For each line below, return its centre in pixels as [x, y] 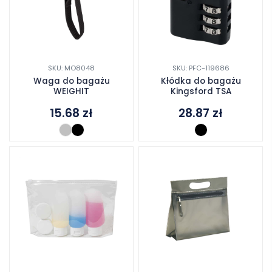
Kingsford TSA [201, 92]
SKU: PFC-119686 [201, 68]
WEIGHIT [71, 92]
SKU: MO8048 [71, 68]
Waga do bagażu [71, 81]
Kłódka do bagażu [201, 81]
